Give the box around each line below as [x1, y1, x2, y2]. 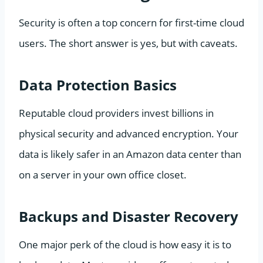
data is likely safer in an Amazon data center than [19, 147, 241, 161]
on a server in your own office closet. [19, 167, 187, 181]
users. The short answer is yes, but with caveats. [19, 36, 238, 50]
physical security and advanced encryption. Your [19, 126, 238, 140]
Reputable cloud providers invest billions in [19, 106, 214, 120]
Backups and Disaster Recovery [19, 206, 238, 226]
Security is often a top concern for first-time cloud [19, 15, 244, 29]
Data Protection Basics [19, 75, 177, 95]
